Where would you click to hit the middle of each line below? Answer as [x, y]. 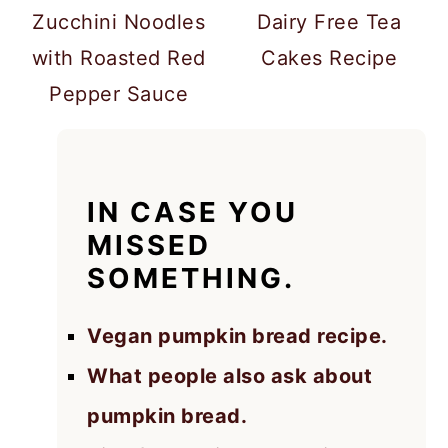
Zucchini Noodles [119, 21]
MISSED [149, 244]
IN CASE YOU [193, 211]
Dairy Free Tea [329, 21]
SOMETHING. [191, 277]
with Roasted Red [118, 57]
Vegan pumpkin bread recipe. [237, 335]
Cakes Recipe [329, 57]
